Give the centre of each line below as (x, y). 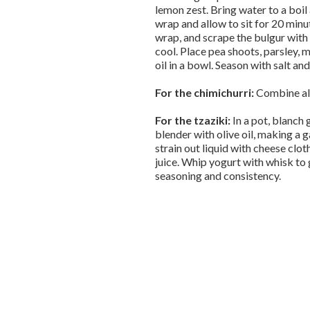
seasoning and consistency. (218, 175)
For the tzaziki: (194, 120)
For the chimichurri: (204, 92)
